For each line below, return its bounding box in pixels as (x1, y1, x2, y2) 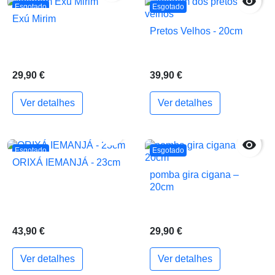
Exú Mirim (12, 14, 56, 25)
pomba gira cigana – (150, 169, 239, 180)
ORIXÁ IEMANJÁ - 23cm (12, 157, 120, 168)
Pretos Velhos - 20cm (150, 25, 242, 36)
